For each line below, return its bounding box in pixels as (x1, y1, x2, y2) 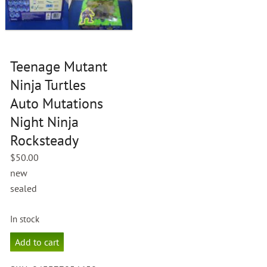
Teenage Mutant (10, 57, 108, 76)
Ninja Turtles (10, 75, 86, 94)
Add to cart (15, 235, 60, 248)
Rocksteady (10, 131, 79, 150)
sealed (10, 182, 38, 194)
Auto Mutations (10, 94, 104, 113)
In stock (10, 213, 40, 225)
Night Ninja (10, 112, 79, 131)
